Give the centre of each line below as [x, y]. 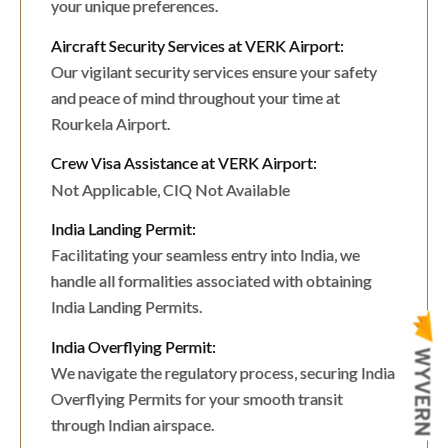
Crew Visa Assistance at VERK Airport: [184, 163]
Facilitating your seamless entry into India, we [205, 255]
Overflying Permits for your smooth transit [197, 399]
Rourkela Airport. [110, 124]
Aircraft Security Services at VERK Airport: [197, 45]
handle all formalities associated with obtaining [211, 281]
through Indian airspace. [132, 425]
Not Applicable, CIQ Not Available [170, 189]
